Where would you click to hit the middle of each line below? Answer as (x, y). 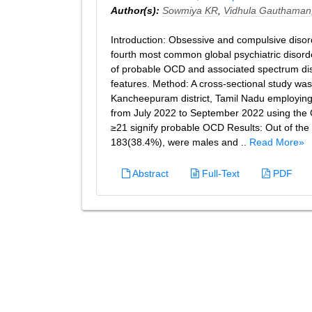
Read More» (277, 142)
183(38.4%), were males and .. (180, 142)
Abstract (149, 173)
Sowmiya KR (190, 10)
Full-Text (219, 173)
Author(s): (135, 10)
